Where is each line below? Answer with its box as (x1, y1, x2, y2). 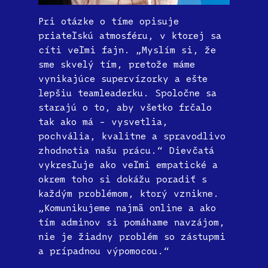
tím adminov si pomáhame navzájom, (38, 216, 225, 229)
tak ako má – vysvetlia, (38, 115, 168, 128)
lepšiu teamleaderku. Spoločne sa (38, 87, 217, 99)
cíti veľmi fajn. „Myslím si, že (38, 44, 216, 56)
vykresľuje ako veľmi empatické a (38, 159, 218, 171)
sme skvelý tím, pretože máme (38, 58, 195, 71)
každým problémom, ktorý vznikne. (38, 187, 219, 200)
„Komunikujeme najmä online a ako (38, 202, 216, 214)
